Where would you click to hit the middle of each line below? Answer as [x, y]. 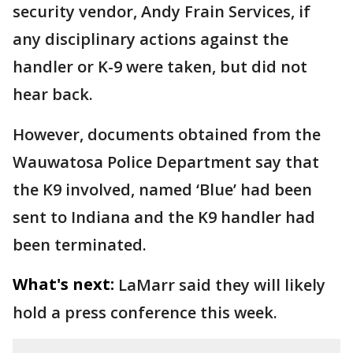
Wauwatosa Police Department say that [166, 162]
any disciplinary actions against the [150, 39]
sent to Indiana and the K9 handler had [164, 217]
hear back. [53, 94]
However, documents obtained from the [167, 134]
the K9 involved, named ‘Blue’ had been [162, 189]
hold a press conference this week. [145, 312]
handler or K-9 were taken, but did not [160, 66]
